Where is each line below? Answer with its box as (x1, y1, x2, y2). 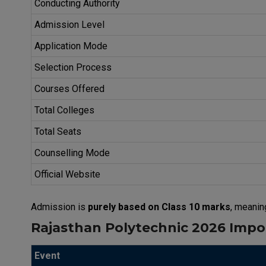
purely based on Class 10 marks (88, 201, 230, 213)
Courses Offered (34, 83, 104, 94)
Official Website (34, 168, 100, 180)
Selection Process (34, 61, 112, 73)
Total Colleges (34, 104, 94, 116)
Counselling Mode (34, 147, 110, 159)
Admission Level (34, 18, 104, 30)
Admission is (31, 201, 88, 213)
